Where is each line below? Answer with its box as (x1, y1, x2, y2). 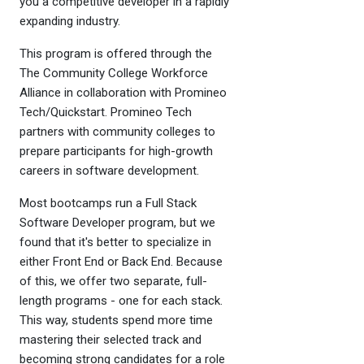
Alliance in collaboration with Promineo (19, 85, 227, 101)
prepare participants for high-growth (19, 144, 213, 159)
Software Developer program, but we (19, 215, 215, 231)
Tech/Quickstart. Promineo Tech (19, 105, 192, 120)
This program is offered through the (19, 46, 212, 62)
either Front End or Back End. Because (19, 254, 223, 270)
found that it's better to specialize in (19, 235, 211, 250)
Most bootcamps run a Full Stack (19, 196, 197, 211)
